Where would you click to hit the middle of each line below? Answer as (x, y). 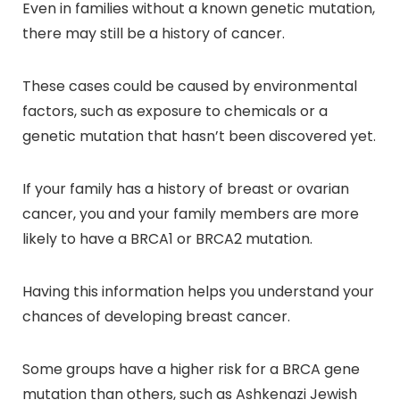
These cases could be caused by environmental (190, 86)
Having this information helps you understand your (198, 291)
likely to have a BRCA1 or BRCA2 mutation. (167, 238)
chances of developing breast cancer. (158, 316)
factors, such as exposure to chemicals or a (175, 111)
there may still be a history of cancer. (155, 33)
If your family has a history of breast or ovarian (186, 188)
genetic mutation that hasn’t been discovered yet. (199, 136)
